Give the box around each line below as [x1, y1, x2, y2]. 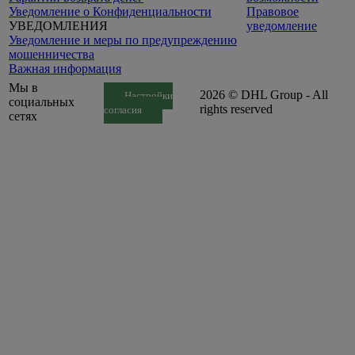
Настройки [124, 90, 173, 101]
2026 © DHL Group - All [200, 87, 328, 101]
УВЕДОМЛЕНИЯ [9, 18, 108, 32]
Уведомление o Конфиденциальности [9, 4, 212, 18]
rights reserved [200, 101, 273, 116]
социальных [9, 94, 74, 109]
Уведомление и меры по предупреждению [9, 32, 237, 47]
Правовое [246, 4, 299, 18]
